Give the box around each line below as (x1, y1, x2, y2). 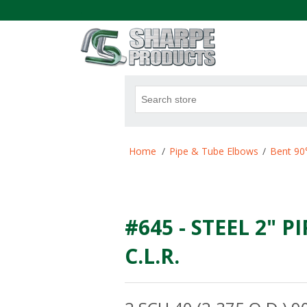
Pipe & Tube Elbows (169, 145, 258, 158)
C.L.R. (125, 242, 180, 270)
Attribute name (125, 134, 192, 147)
